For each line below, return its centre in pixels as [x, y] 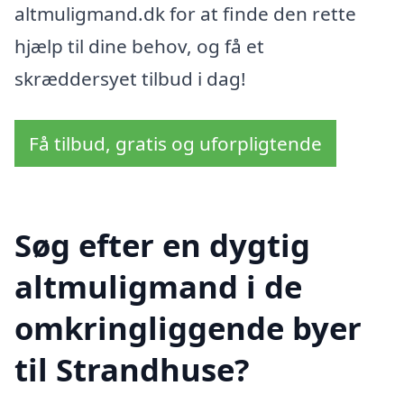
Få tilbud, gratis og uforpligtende [175, 143]
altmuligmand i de [158, 287]
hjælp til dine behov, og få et [139, 46]
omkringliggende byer [188, 328]
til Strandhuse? [132, 370]
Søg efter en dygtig [162, 245]
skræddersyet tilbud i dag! [130, 78]
